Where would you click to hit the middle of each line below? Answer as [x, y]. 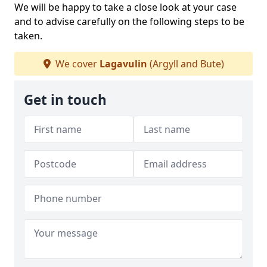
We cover [76, 64]
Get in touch [65, 100]
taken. [28, 36]
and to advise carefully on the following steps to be [129, 21]
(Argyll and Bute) [185, 64]
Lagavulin [123, 64]
